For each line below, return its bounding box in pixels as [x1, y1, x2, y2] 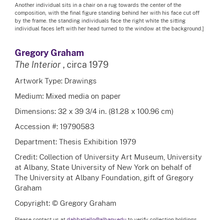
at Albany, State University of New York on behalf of [15, 162, 192, 171]
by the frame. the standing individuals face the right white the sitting [15, 17, 186, 24]
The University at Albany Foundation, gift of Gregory [15, 172, 193, 182]
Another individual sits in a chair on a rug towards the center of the [15, 1, 181, 8]
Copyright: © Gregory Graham [15, 198, 116, 207]
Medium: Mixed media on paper [15, 91, 121, 100]
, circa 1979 [63, 59, 109, 70]
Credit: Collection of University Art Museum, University [15, 152, 202, 161]
